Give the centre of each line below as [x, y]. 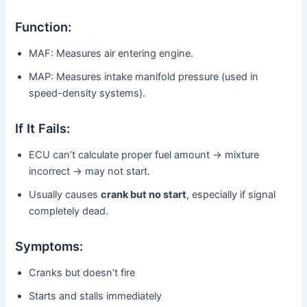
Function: [44, 26]
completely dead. [69, 211]
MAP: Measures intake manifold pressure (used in [144, 77]
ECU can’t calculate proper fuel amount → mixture [144, 155]
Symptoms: [49, 246]
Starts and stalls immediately [96, 296]
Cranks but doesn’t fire [82, 273]
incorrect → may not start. [90, 172]
